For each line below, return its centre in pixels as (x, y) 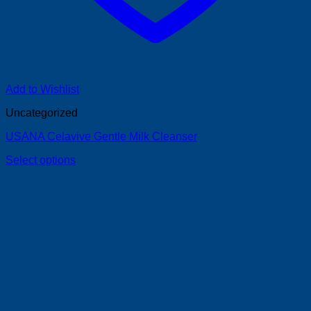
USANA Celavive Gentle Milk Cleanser (101, 136)
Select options (41, 160)
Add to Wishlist (42, 89)
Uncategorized (42, 112)
